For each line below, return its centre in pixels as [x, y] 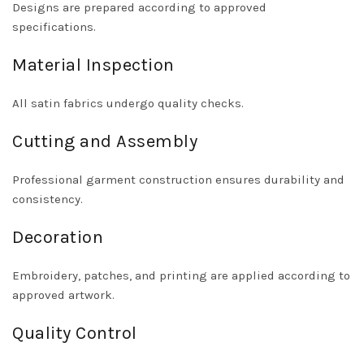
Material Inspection [93, 65]
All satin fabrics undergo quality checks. [128, 104]
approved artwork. [63, 295]
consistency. [48, 199]
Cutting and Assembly [105, 142]
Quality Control [75, 334]
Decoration [58, 238]
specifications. [54, 27]
